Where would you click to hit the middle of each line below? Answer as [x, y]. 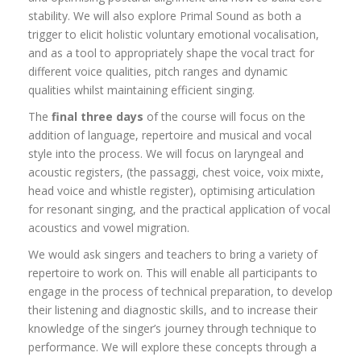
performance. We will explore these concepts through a [172, 347]
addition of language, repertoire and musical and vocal [170, 135]
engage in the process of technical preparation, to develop [180, 292]
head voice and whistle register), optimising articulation [172, 191]
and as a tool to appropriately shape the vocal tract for [171, 53]
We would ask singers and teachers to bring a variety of [173, 255]
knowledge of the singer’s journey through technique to [172, 329]
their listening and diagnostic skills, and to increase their [173, 310]
